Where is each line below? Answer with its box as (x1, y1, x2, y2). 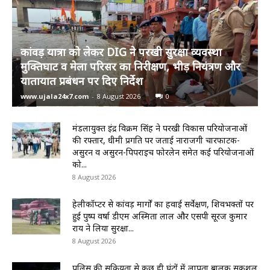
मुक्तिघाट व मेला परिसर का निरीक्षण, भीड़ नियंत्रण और (20, 58, 240, 74)
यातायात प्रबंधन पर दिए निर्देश (20, 73, 143, 88)
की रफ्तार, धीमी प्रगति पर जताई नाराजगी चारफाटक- (72, 134, 240, 146)
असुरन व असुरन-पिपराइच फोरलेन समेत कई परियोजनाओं (72, 146, 254, 158)
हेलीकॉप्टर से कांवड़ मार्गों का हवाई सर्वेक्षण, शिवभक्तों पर (72, 198, 254, 210)
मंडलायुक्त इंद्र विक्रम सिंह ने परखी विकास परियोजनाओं (72, 122, 247, 134)
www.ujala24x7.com (20, 91, 89, 101)
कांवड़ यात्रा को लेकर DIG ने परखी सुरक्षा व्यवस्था (20, 44, 222, 59)
